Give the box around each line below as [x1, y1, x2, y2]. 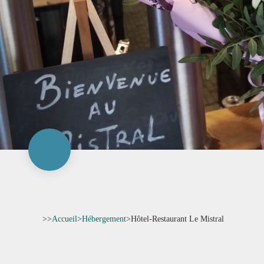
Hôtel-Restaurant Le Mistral [131, 214, 224, 223]
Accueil [52, 214, 77, 223]
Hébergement [82, 214, 126, 223]
